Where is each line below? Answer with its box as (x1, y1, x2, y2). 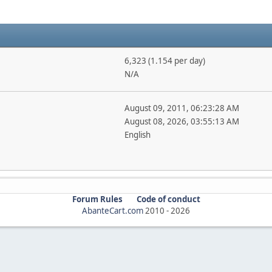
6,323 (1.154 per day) (124, 55, 205, 66)
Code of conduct (136, 193, 200, 205)
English (124, 129, 151, 140)
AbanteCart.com (82, 205, 143, 216)
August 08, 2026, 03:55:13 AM (124, 115, 239, 127)
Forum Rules (72, 193, 123, 205)
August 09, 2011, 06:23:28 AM (124, 102, 239, 114)
